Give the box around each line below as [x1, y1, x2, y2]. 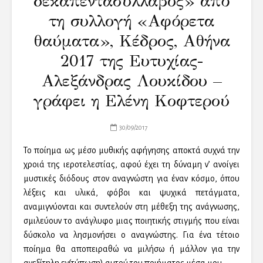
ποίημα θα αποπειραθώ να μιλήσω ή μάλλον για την [23, 244, 240, 254]
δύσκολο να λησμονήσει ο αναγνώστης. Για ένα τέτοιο [23, 230, 240, 240]
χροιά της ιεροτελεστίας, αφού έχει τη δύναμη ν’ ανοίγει [23, 160, 240, 170]
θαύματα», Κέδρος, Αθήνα [33, 31, 230, 52]
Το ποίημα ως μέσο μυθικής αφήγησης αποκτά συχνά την [23, 146, 240, 156]
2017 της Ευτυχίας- [60, 50, 203, 72]
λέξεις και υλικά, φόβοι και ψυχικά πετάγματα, [23, 188, 240, 198]
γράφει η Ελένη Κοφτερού [33, 90, 230, 112]
